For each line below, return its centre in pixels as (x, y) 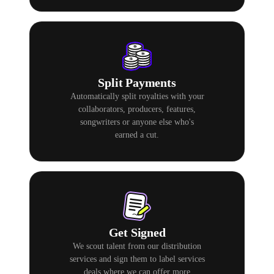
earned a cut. (137, 135)
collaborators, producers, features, (137, 109)
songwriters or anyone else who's (137, 122)
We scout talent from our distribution (137, 246)
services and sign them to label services (137, 259)
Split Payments (137, 83)
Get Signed (137, 233)
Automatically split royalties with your (137, 97)
